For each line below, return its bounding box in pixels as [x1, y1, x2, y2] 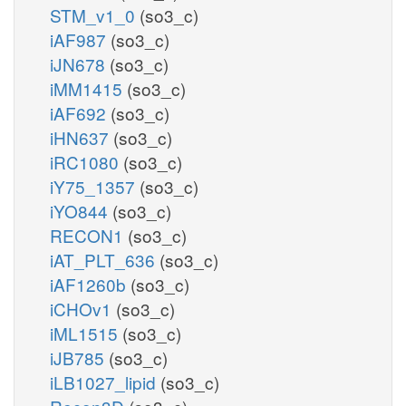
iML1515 [50, 320, 122, 345]
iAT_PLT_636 [50, 246, 159, 272]
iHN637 [50, 124, 113, 150]
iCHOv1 [50, 295, 116, 321]
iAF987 [50, 26, 111, 52]
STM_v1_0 [50, 2, 140, 27]
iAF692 [50, 100, 111, 125]
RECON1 [50, 222, 128, 247]
